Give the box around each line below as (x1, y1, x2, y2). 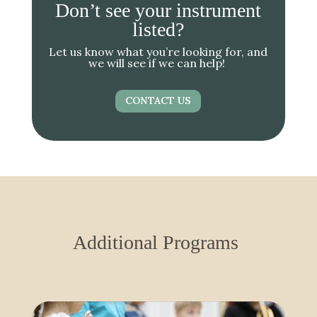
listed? (132, 18, 185, 41)
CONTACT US (125, 94, 192, 108)
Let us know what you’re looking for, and (49, 45, 268, 59)
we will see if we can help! (88, 56, 229, 71)
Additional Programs (73, 231, 244, 253)
